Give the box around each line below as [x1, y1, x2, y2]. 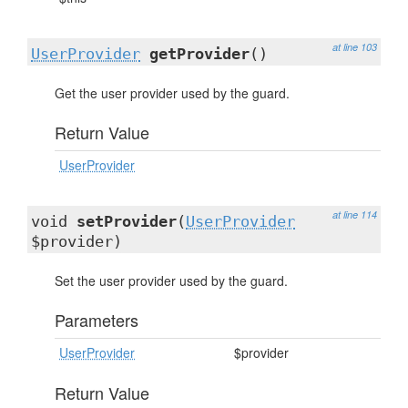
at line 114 [332, 208, 377, 221]
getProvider [149, 45, 250, 63]
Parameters [55, 308, 138, 331]
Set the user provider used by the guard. [55, 271, 288, 290]
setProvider [76, 212, 177, 230]
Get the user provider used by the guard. [55, 84, 290, 102]
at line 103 [332, 40, 377, 54]
